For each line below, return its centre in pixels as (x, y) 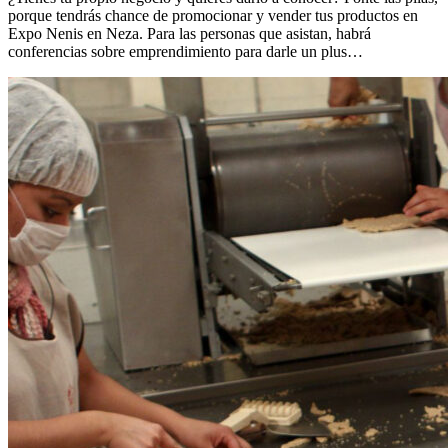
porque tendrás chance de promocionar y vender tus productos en (213, 15)
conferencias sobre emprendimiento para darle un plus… (185, 51)
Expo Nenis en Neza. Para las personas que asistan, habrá (189, 33)
